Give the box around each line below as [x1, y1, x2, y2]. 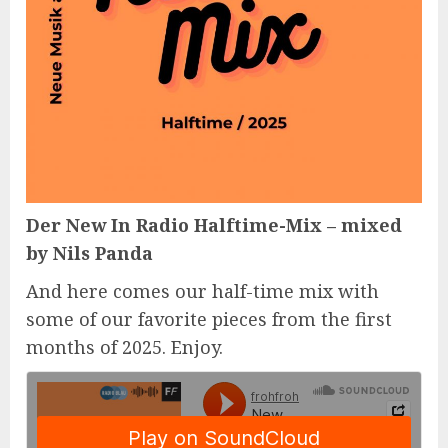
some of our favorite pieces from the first [26, 307, 392, 331]
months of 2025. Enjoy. [26, 335, 223, 359]
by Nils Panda [26, 241, 153, 265]
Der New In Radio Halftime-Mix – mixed [26, 213, 402, 237]
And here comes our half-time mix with [26, 279, 379, 303]
